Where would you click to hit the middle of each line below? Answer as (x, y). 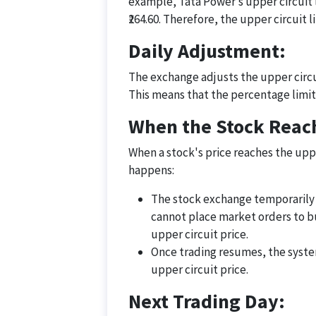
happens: (151, 170)
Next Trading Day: (207, 301)
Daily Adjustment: (207, 51)
